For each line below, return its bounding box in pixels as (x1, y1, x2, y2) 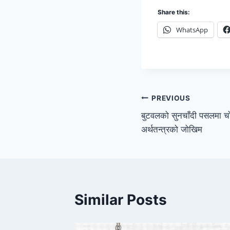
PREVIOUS (151, 93, 190, 102)
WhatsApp (176, 25, 208, 35)
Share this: (158, 8, 190, 16)
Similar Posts (74, 191, 167, 209)
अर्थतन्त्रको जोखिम (141, 124, 202, 135)
